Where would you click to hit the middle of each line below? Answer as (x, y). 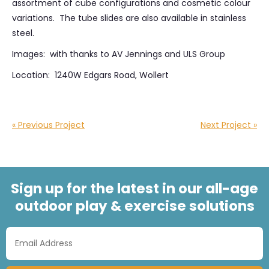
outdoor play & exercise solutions (134, 206)
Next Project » (229, 125)
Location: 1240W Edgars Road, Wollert (90, 75)
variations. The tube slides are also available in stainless (129, 18)
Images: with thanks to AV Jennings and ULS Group (119, 54)
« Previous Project (48, 125)
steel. (23, 33)
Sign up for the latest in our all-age (134, 188)
